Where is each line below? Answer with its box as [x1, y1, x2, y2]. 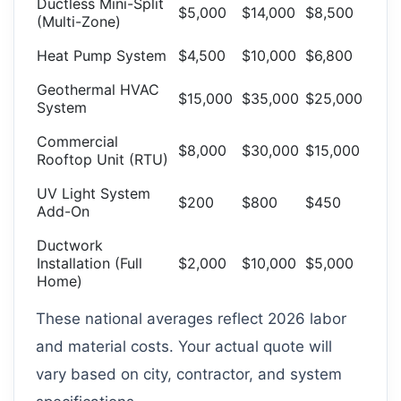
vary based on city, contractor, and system [36, 365, 342, 384]
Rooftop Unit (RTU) [37, 150, 168, 169]
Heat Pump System [37, 47, 166, 65]
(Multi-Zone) [37, 13, 121, 31]
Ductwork [37, 236, 103, 255]
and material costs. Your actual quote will [36, 337, 332, 356]
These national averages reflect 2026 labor [36, 310, 346, 328]
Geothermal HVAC [37, 81, 159, 99]
